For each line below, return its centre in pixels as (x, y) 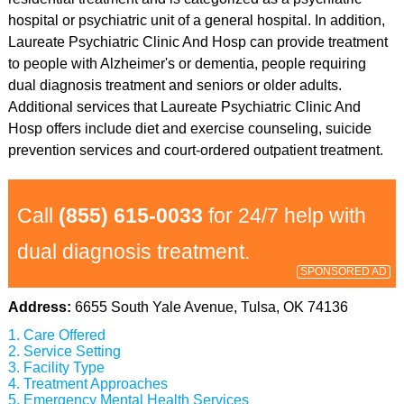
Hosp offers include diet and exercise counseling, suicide (189, 129)
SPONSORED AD (344, 271)
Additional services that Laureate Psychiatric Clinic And (184, 107)
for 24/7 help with (284, 216)
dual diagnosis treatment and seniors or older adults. (174, 85)
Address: (41, 307)
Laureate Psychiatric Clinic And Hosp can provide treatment (197, 42)
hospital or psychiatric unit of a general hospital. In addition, (196, 20)
